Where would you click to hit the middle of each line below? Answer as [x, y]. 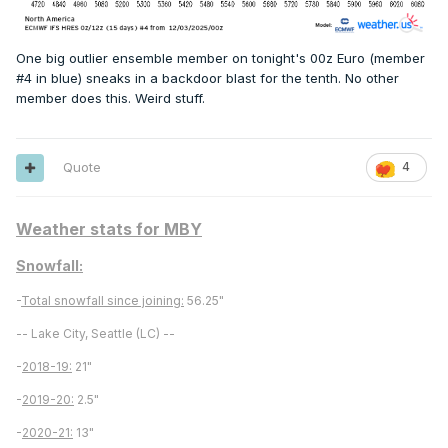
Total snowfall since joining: [102, 301]
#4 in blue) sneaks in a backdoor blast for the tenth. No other [207, 78]
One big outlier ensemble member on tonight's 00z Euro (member [220, 58]
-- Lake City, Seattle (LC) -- [95, 334]
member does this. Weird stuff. [110, 98]
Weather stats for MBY [109, 229]
